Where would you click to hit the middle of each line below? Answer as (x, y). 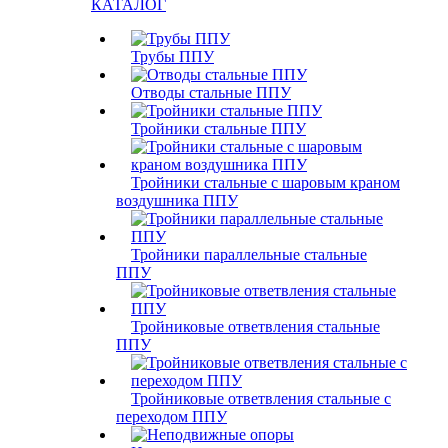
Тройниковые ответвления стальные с (261, 398)
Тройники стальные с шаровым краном (265, 182)
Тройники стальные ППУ (218, 128)
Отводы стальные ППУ (211, 92)
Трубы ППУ (172, 56)
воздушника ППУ (177, 200)
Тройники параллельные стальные (249, 254)
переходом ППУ (171, 416)
